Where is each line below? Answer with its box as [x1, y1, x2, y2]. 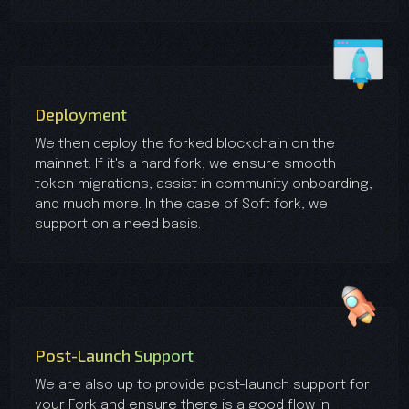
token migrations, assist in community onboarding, [35, 176, 372, 192]
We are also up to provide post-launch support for [35, 377, 370, 393]
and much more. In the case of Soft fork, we [35, 196, 328, 212]
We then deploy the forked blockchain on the [35, 136, 335, 152]
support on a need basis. [35, 216, 201, 232]
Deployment [35, 103, 127, 124]
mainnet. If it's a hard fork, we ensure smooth [35, 156, 336, 172]
